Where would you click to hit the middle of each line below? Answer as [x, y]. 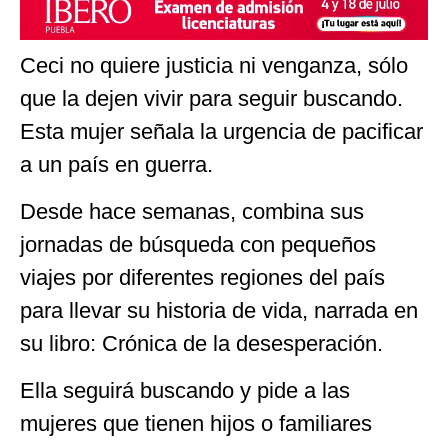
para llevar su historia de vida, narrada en [219, 310]
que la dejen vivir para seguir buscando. [211, 98]
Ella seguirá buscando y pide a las [185, 391]
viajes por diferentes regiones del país [202, 277]
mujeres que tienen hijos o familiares [196, 424]
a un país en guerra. [116, 164]
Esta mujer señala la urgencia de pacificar [221, 131]
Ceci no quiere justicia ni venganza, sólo [214, 65]
